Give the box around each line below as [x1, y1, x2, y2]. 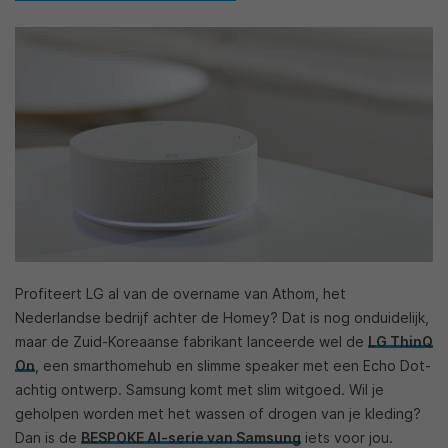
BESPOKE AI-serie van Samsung [81, 428, 301, 446]
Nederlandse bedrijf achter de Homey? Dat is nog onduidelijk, [15, 308, 429, 326]
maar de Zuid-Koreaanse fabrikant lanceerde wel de [15, 332, 368, 350]
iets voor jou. [301, 428, 393, 446]
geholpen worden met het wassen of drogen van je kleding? [15, 404, 421, 422]
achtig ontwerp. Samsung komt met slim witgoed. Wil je [15, 380, 384, 398]
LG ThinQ [368, 332, 433, 350]
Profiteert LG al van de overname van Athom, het [15, 284, 346, 302]
